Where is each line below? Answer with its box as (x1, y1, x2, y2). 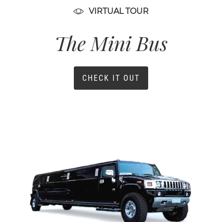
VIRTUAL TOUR (89, 6, 149, 16)
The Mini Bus (55, 30, 167, 56)
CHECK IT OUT (82, 73, 140, 83)
